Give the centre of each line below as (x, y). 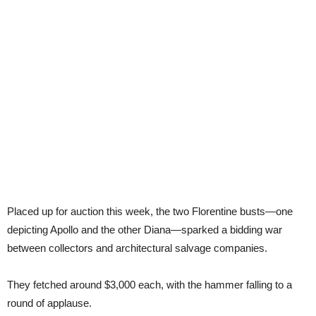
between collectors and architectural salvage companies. (137, 248)
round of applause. (49, 303)
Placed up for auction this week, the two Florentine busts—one (150, 212)
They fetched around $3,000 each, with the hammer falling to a (150, 285)
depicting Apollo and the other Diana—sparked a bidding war (145, 230)
